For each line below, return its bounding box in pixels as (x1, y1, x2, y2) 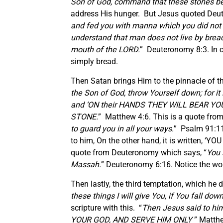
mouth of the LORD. (71, 44, 140, 54)
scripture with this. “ (71, 203, 142, 213)
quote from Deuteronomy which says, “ (71, 147, 207, 157)
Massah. (71, 159, 101, 169)
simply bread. (71, 56, 118, 66)
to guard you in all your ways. (71, 123, 174, 133)
